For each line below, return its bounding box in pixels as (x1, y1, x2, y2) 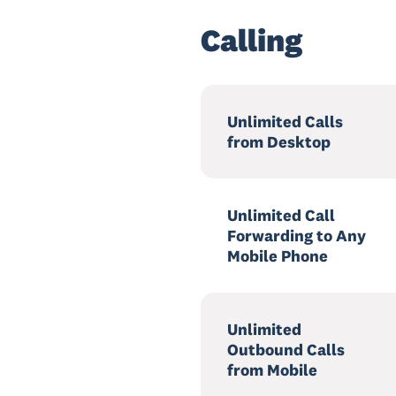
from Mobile (227, 360, 317, 380)
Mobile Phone (227, 246, 328, 266)
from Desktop (227, 132, 331, 152)
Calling (201, 21, 302, 59)
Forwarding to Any (227, 225, 366, 246)
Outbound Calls (227, 339, 345, 360)
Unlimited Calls (227, 111, 343, 132)
